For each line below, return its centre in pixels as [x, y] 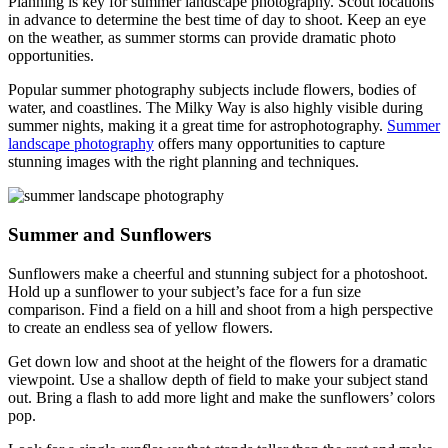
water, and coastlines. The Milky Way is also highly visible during [215, 108]
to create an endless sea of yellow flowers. [140, 327]
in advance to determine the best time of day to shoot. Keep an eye [217, 20]
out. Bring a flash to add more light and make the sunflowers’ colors [221, 397]
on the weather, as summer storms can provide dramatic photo [202, 38]
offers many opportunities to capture [269, 144]
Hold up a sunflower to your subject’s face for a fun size [184, 291]
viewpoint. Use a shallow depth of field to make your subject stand [218, 379]
